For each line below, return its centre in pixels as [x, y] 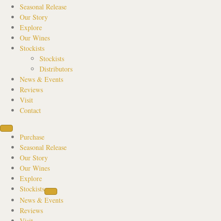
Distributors [56, 69]
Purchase [32, 137]
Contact [30, 110]
